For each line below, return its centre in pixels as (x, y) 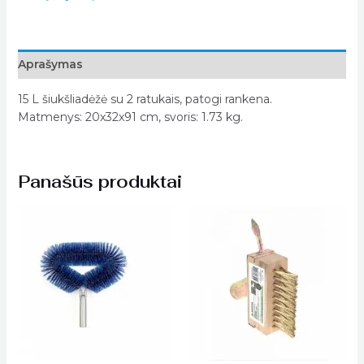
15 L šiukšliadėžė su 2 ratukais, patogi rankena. (145, 99)
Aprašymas (50, 64)
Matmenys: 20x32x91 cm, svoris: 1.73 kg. (130, 117)
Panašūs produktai (100, 181)
